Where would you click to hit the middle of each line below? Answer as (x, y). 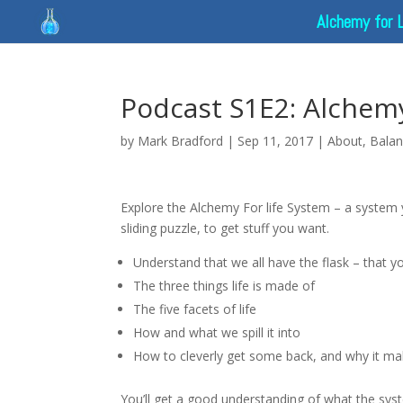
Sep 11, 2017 (276, 141)
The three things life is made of (224, 286)
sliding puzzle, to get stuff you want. (225, 228)
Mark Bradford (181, 141)
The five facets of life (195, 309)
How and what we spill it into (217, 332)
